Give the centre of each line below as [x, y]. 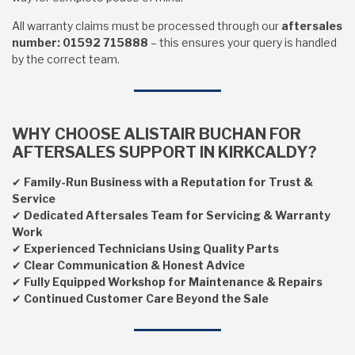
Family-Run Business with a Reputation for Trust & [168, 182]
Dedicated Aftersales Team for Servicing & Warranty [177, 215]
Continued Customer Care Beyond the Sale [146, 298]
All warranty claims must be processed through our [147, 26]
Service [34, 198]
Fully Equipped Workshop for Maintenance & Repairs [173, 282]
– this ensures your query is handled [242, 42]
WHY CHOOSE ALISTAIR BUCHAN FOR [157, 134]
